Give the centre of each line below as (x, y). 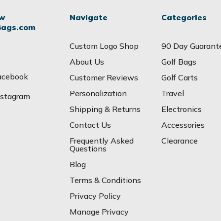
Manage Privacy (99, 211)
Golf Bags (179, 61)
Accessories (183, 125)
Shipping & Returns (105, 109)
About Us (87, 61)
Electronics (181, 109)
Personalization (98, 93)
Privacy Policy (95, 196)
